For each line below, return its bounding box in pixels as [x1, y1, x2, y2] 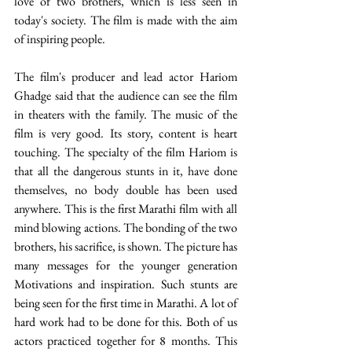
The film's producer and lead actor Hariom [14, 68, 237, 86]
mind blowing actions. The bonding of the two [14, 219, 237, 236]
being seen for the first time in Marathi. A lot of [14, 295, 237, 312]
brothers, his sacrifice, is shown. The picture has [14, 238, 237, 255]
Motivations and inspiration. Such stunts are [14, 276, 237, 293]
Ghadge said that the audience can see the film [14, 87, 237, 104]
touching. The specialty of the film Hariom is [14, 144, 237, 161]
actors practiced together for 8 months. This [14, 332, 237, 350]
